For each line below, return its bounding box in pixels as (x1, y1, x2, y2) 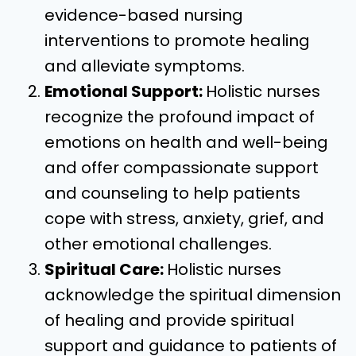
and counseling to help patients (44, 182, 300, 204)
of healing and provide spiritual (44, 309, 294, 331)
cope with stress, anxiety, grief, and (44, 207, 324, 230)
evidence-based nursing (44, 4, 243, 26)
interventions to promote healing (44, 29, 310, 52)
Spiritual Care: (44, 258, 167, 281)
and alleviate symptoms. (44, 55, 245, 77)
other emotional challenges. (44, 233, 272, 255)
